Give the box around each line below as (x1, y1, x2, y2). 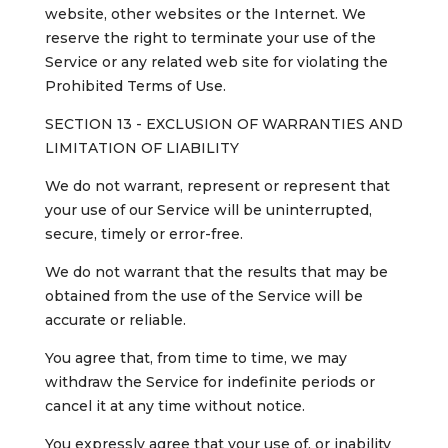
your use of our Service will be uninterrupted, (44, 201, 372, 220)
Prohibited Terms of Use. (44, 77, 226, 96)
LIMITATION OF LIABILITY (44, 139, 239, 158)
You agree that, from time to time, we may (44, 349, 347, 368)
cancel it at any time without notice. (44, 397, 305, 416)
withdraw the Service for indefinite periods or (44, 373, 375, 392)
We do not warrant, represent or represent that (44, 177, 390, 196)
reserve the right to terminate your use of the (44, 29, 376, 48)
